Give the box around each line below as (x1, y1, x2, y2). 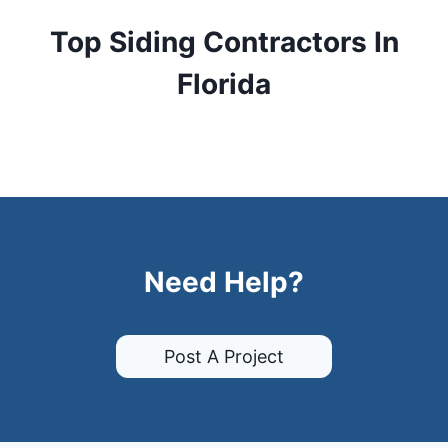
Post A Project (164, 345, 284, 367)
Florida (177, 67, 271, 102)
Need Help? (144, 265, 304, 300)
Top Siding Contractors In (49, 25, 399, 60)
